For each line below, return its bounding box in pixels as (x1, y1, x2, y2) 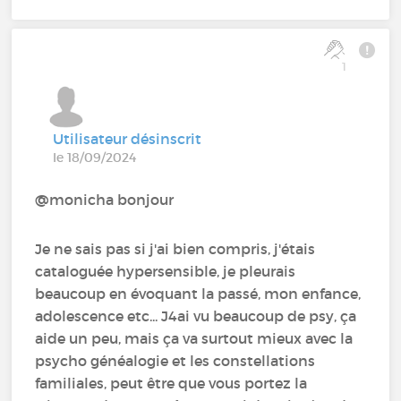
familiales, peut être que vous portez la (35, 373, 308, 392)
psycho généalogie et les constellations (35, 351, 316, 370)
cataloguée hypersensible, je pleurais (35, 261, 296, 280)
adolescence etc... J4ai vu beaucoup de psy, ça (35, 306, 357, 325)
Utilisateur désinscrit (53, 129, 202, 148)
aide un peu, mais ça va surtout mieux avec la (35, 328, 354, 347)
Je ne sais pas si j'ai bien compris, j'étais (35, 239, 316, 258)
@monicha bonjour (35, 190, 175, 209)
